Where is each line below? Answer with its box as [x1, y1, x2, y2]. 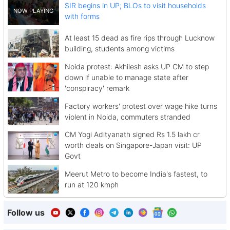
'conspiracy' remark [64, 83, 129, 92]
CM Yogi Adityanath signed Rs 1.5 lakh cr [64, 130, 200, 139]
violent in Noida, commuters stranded [64, 112, 190, 121]
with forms [64, 11, 100, 21]
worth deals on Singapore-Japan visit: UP [64, 141, 202, 150]
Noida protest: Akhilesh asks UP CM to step [64, 62, 209, 71]
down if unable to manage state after [64, 72, 188, 82]
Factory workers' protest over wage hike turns [64, 101, 217, 110]
